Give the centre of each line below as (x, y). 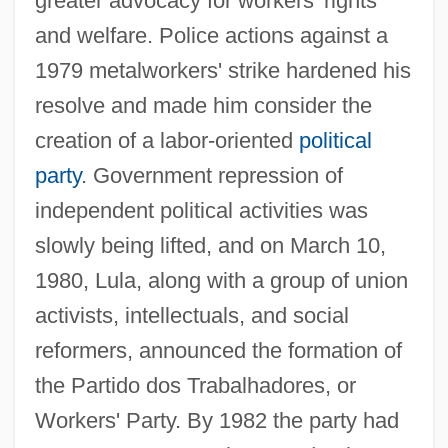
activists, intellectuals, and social (191, 315)
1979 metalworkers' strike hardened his (222, 70)
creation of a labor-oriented (166, 140)
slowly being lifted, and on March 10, (210, 245)
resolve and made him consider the (203, 105)
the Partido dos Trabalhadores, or (195, 385)
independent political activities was (201, 210)
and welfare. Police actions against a (211, 35)
